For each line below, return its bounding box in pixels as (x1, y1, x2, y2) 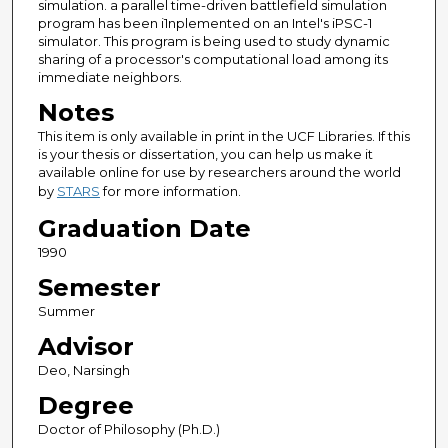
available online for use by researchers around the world (37, 164, 401, 181)
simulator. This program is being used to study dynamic (37, 33, 390, 50)
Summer (37, 303, 95, 320)
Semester (37, 273, 161, 303)
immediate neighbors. (37, 69, 182, 86)
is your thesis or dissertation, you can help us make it (37, 146, 373, 163)
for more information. (99, 183, 241, 200)
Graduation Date (37, 214, 251, 244)
